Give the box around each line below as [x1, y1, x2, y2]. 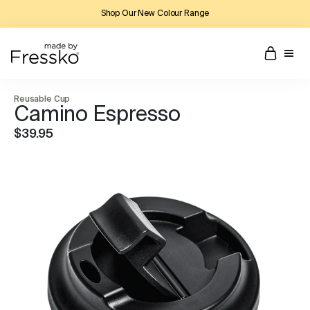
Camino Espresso [14, 105, 181, 126]
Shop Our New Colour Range [100, 10, 210, 18]
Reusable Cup [14, 95, 71, 104]
